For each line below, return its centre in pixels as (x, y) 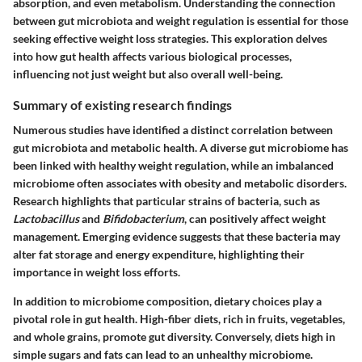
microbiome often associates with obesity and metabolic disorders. (180, 183)
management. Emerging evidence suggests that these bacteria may (177, 236)
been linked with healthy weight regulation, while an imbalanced (173, 165)
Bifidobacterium (143, 218)
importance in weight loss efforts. (97, 271)
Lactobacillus (46, 218)
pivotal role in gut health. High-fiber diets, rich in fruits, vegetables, (179, 318)
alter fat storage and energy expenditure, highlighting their (159, 254)
